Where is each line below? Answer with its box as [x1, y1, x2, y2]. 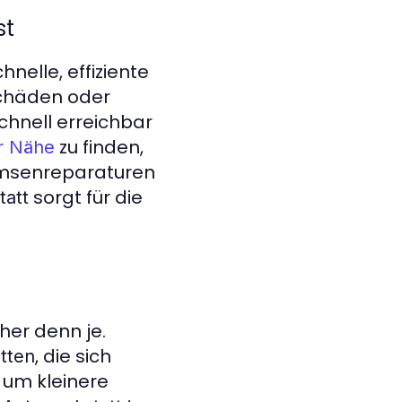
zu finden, [55, 134, 144, 160]
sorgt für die [29, 184, 143, 210]
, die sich [35, 343, 111, 369]
